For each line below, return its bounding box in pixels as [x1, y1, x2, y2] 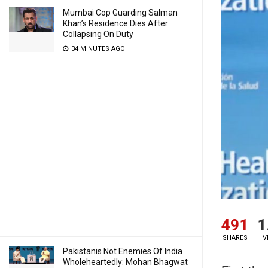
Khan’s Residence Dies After [63, 19, 168, 28]
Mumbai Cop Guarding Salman [63, 8, 178, 17]
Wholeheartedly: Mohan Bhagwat [63, 257, 188, 267]
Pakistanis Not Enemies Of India [63, 246, 182, 256]
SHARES [222, 233, 248, 242]
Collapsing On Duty [63, 29, 133, 39]
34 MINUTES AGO [69, 45, 125, 53]
